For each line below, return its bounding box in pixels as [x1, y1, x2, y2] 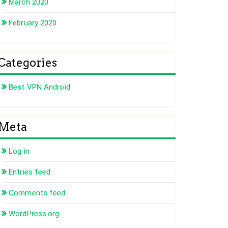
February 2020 [9, 18, 57, 28]
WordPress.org [9, 209, 60, 219]
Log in [9, 147, 30, 156]
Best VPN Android [9, 82, 70, 92]
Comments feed [9, 188, 66, 198]
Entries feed [9, 167, 51, 177]
